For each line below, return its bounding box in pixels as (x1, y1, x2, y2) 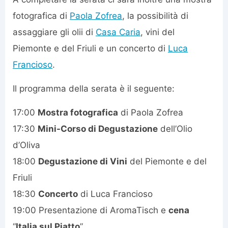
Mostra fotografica (38, 107, 118, 118)
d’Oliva (13, 140, 40, 151)
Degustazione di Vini (38, 156, 127, 167)
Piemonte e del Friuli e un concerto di (13, 43, 168, 54)
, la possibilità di (122, 11, 188, 21)
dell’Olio (158, 124, 192, 134)
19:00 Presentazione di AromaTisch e (13, 205, 168, 216)
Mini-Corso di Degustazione (38, 124, 158, 134)
